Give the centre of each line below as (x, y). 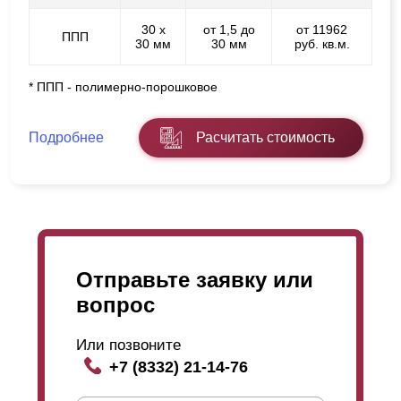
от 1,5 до (229, 30)
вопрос (115, 305)
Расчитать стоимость (265, 138)
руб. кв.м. (322, 44)
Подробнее (66, 138)
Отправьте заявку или (195, 280)
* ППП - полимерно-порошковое (123, 87)
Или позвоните (128, 346)
